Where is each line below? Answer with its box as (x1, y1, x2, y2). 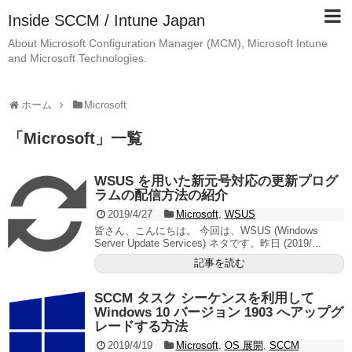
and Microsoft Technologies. (8, 52, 147, 64)
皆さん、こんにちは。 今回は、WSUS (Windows (94, 225, 318, 237)
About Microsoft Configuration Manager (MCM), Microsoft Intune (8, 37, 328, 49)
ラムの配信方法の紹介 (94, 188, 228, 203)
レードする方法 (94, 319, 188, 335)
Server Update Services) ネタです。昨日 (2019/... (94, 237, 321, 250)
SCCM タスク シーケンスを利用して (94, 291, 314, 306)
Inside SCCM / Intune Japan (8, 12, 205, 29)
